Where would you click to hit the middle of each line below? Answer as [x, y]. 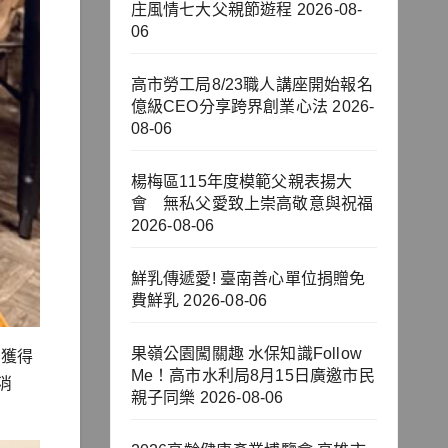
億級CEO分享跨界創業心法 [229, 107]
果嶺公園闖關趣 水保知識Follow [246, 354]
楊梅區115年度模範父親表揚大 [241, 182]
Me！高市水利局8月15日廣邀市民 [252, 376]
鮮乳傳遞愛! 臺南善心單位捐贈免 [248, 279]
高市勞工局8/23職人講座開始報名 [251, 85]
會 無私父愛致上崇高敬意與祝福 [252, 204]
